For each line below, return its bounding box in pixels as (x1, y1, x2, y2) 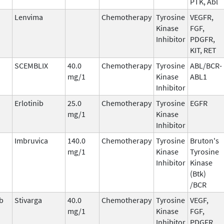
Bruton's (190, 135, 219, 145)
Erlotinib (14, 97, 43, 108)
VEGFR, (190, 11, 213, 22)
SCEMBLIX (14, 60, 48, 70)
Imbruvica (14, 135, 48, 145)
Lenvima (14, 11, 43, 22)
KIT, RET (190, 44, 216, 55)
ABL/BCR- (190, 60, 222, 70)
